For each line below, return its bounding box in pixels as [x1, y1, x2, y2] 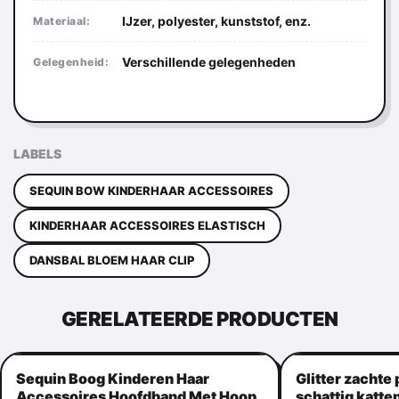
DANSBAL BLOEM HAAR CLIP [29, 253, 194, 267]
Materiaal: [33, 14, 90, 28]
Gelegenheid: [33, 55, 109, 69]
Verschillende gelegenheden [122, 54, 296, 69]
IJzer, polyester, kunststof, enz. [122, 13, 311, 28]
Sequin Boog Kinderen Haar [16, 370, 209, 387]
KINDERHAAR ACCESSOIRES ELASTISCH [29, 218, 265, 232]
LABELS [13, 146, 61, 161]
